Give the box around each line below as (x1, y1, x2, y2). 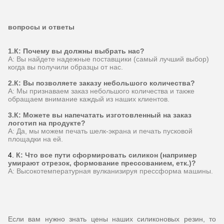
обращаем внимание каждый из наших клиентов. (8, 95, 169, 103)
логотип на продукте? (8, 119, 85, 127)
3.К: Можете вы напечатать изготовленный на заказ (8, 111, 191, 119)
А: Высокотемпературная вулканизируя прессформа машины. (8, 167, 213, 175)
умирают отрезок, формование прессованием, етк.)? (8, 159, 196, 167)
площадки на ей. (8, 135, 63, 143)
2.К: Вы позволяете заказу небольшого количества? (8, 79, 195, 87)
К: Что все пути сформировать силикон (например (16, 151, 197, 159)
